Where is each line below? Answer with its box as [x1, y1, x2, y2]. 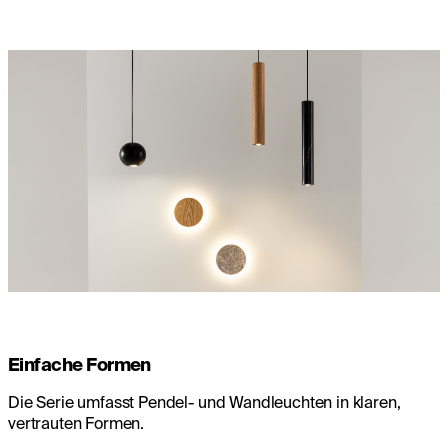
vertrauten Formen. [8, 414, 145, 433]
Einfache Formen [8, 354, 151, 376]
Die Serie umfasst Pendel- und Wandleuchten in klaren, [8, 393, 401, 412]
